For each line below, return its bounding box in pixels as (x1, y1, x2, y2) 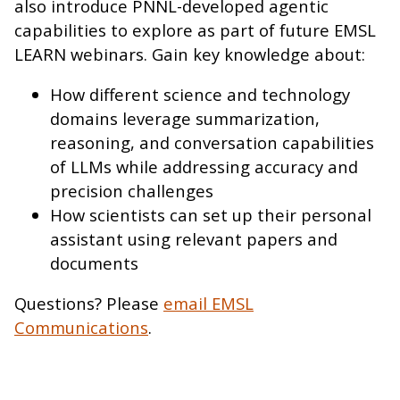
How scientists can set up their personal (50, 203, 371, 226)
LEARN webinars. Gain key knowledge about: (14, 42, 365, 65)
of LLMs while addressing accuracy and (50, 154, 358, 178)
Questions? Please (14, 292, 163, 315)
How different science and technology (50, 82, 350, 105)
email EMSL (163, 292, 254, 315)
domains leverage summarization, (50, 106, 320, 129)
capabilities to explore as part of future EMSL (14, 18, 376, 41)
